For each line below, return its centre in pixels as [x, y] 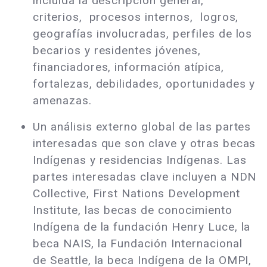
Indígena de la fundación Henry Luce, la [142, 227]
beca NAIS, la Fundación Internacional [138, 244]
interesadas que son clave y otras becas [145, 144]
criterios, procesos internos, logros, [138, 17]
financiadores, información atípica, [128, 67]
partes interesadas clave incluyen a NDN [145, 177]
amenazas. [62, 101]
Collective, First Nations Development [136, 194]
